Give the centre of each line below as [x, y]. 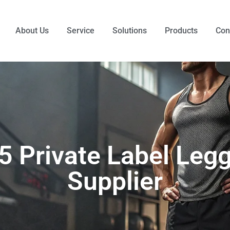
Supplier [115, 181]
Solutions [129, 31]
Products [181, 31]
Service [80, 31]
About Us [32, 31]
